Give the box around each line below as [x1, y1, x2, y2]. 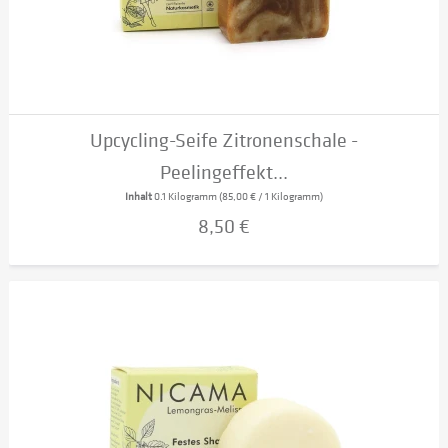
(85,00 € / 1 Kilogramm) [219, 188, 324, 204]
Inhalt [125, 188, 155, 204]
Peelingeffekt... [160, 159, 289, 185]
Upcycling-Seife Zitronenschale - [90, 127, 359, 153]
